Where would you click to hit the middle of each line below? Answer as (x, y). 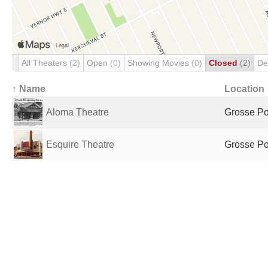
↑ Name (29, 89)
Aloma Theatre (77, 112)
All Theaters (45, 63)
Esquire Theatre (80, 144)
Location (244, 89)
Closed (224, 63)
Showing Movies (159, 63)
